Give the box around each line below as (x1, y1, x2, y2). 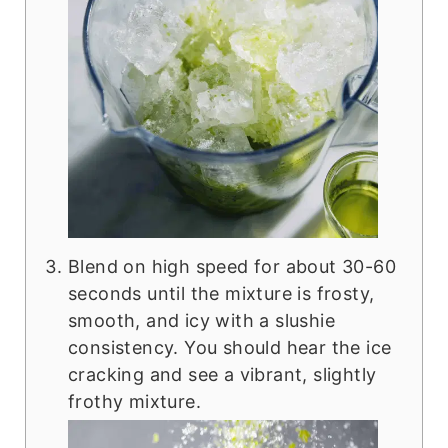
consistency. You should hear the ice (67, 336, 392, 358)
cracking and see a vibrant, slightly (67, 363, 377, 385)
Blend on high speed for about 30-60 (67, 255, 396, 277)
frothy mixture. (67, 390, 201, 412)
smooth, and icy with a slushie (67, 309, 335, 331)
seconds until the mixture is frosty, (67, 282, 375, 304)
